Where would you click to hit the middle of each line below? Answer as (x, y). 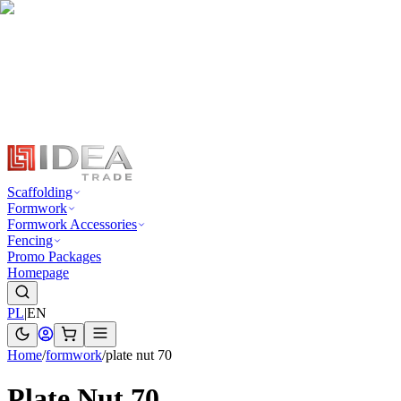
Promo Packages (54, 256)
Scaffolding (40, 192)
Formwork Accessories (72, 224)
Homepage (38, 273)
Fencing (30, 240)
